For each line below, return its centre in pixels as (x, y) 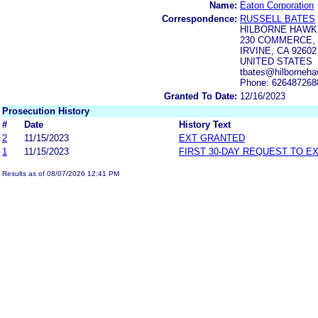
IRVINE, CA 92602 (278, 50)
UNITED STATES (276, 61)
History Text (205, 124)
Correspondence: (199, 18)
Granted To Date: (201, 96)
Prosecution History (46, 111)
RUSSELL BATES (278, 18)
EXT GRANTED (212, 138)
